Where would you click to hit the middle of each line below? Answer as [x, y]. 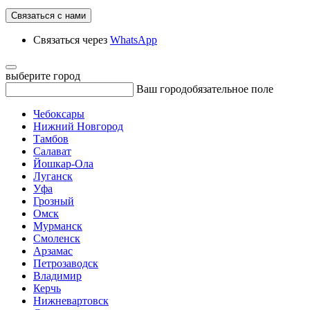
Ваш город [162, 89]
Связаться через [72, 40]
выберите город [43, 76]
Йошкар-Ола [63, 164]
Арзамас [53, 251]
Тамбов [51, 139]
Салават [52, 151]
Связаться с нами [75, 16]
